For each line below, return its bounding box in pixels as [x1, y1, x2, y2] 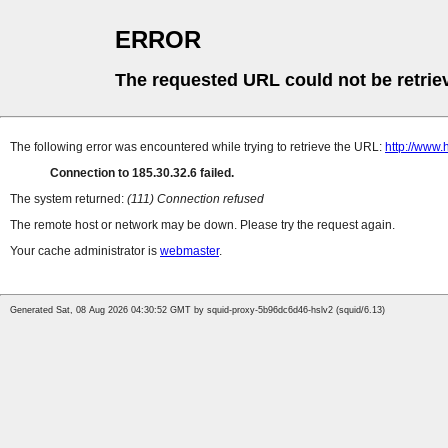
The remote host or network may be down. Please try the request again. [10, 218, 395, 233]
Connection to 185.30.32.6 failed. [50, 166, 234, 181]
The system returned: [10, 192, 127, 207]
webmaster [160, 244, 219, 259]
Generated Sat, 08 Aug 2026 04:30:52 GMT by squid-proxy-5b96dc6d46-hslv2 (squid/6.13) [10, 305, 385, 316]
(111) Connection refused [127, 192, 264, 207]
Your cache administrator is [10, 244, 160, 259]
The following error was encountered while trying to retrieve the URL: [10, 140, 385, 155]
